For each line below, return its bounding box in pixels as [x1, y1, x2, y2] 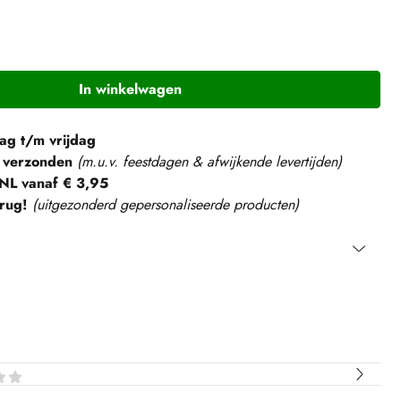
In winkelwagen [79, 79, 183, 100]
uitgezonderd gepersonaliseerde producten [36, 194, 294, 216]
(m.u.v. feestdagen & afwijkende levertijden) [76, 151, 342, 173]
